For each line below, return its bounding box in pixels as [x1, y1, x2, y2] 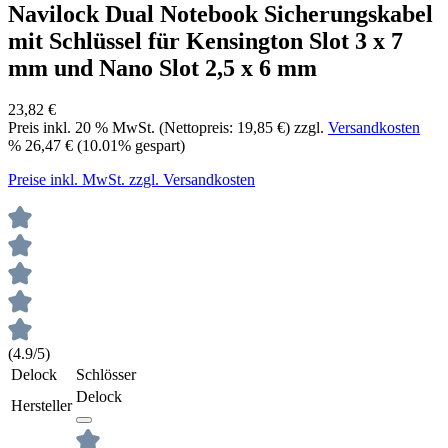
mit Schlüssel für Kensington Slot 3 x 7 [8, 27, 403, 54]
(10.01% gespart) [77, 137, 185, 155]
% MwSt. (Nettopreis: [91, 119, 237, 137]
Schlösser [76, 366, 136, 384]
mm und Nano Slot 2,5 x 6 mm [8, 54, 317, 81]
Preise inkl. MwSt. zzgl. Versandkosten [8, 171, 255, 189]
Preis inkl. [8, 119, 75, 137]
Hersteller [11, 397, 72, 415]
